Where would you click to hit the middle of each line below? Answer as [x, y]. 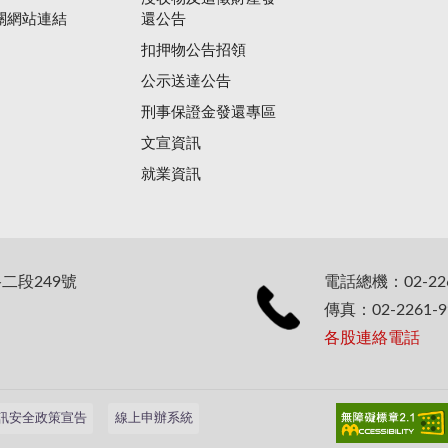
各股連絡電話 [372, 338]
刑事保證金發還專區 [209, 112]
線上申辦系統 [153, 418]
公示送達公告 [186, 81]
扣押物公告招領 [194, 50]
